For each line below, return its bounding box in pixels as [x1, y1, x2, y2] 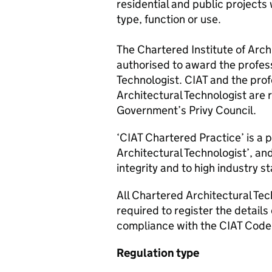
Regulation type [117, 246, 199, 260]
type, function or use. [117, 12, 221, 26]
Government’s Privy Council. [117, 103, 256, 117]
